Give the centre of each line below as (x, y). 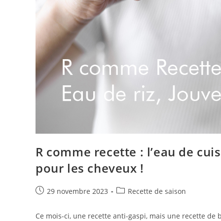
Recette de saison (157, 191)
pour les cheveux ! (90, 168)
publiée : (50, 201)
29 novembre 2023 (77, 191)
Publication (54, 190)
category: (131, 201)
